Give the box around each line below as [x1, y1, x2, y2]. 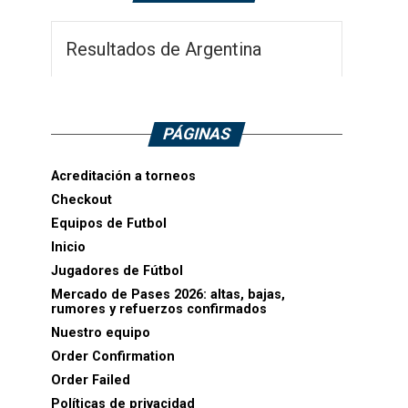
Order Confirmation [51, 349, 175, 364]
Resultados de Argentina [66, 38, 261, 60]
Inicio [51, 240, 86, 255]
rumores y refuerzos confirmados [51, 301, 267, 317]
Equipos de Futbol [51, 216, 167, 231]
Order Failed [51, 372, 130, 388]
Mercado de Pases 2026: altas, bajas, [51, 287, 285, 302]
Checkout [51, 192, 112, 208]
